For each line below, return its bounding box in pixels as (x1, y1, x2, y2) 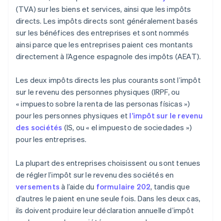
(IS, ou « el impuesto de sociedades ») (62, 122, 192, 133)
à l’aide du (60, 182, 96, 192)
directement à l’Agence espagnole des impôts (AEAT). (16, 51, 201, 62)
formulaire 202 (96, 182, 151, 192)
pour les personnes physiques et (16, 110, 130, 121)
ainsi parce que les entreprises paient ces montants (16, 39, 193, 50)
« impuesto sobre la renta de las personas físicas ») (16, 99, 190, 109)
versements (16, 182, 60, 192)
